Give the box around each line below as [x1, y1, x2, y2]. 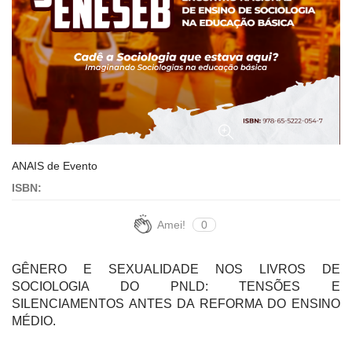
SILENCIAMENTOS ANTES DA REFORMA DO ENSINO [12, 296, 340, 310]
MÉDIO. [12, 313, 56, 328]
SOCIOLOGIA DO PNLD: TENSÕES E [12, 279, 340, 293]
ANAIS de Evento [12, 159, 97, 172]
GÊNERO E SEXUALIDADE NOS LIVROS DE [12, 262, 340, 276]
